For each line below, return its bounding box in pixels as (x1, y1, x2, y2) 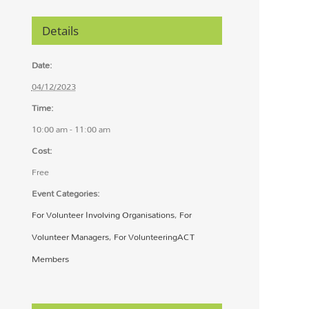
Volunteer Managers (31, 228, 109, 246)
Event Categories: (31, 184, 100, 203)
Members (31, 250, 69, 268)
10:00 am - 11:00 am (31, 120, 110, 139)
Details (41, 23, 79, 39)
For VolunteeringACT (113, 228, 195, 246)
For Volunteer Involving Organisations (31, 206, 175, 224)
